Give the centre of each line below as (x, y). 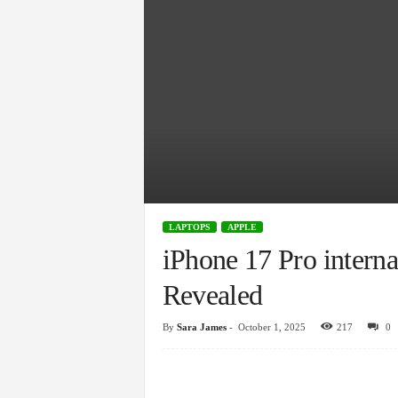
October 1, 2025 (271, 327)
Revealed (212, 295)
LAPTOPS (189, 227)
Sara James (201, 327)
